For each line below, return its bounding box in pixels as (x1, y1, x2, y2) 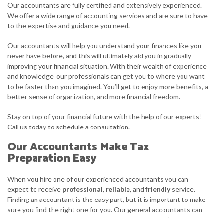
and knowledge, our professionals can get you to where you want (7, 72, 205, 80)
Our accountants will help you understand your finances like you (7, 41, 201, 50)
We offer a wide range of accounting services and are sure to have (7, 11, 208, 19)
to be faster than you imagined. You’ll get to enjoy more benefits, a (7, 82, 208, 91)
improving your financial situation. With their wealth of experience (7, 62, 207, 70)
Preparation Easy (7, 149, 97, 167)
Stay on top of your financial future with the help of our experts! (7, 112, 201, 121)
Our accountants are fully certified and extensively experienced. (7, 1, 202, 9)
